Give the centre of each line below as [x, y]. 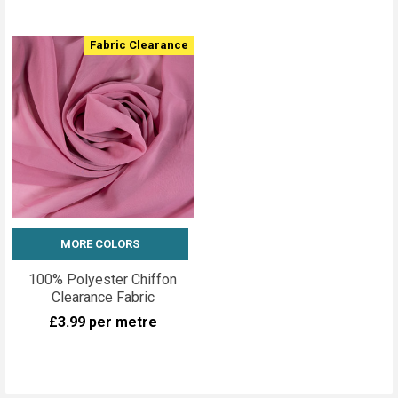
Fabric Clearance [139, 44]
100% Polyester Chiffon [103, 279]
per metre [123, 322]
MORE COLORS [100, 243]
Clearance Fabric [103, 297]
